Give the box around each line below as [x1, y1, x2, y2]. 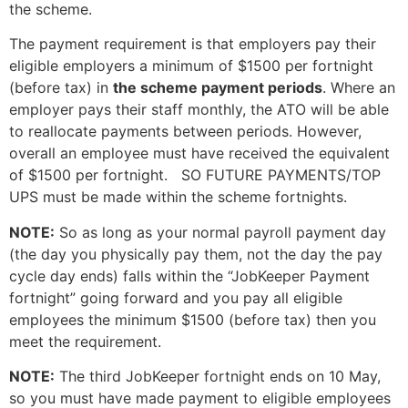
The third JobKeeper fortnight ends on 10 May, [55, 366, 381, 385]
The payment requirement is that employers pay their [9, 35, 376, 54]
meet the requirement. [9, 331, 161, 351]
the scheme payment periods [113, 78, 322, 97]
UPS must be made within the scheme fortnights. [9, 188, 347, 207]
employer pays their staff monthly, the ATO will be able [9, 100, 389, 119]
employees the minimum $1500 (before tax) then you [9, 310, 376, 329]
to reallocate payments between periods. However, [9, 122, 362, 141]
